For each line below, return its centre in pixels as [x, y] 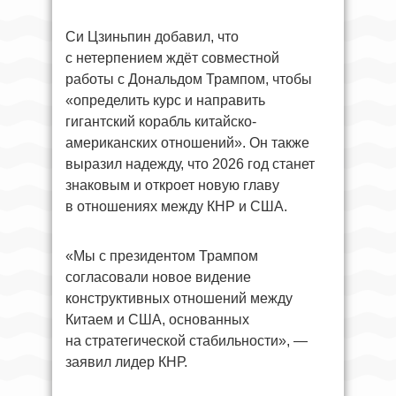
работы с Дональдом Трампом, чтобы [189, 79]
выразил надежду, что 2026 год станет [190, 164]
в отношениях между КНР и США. [176, 206]
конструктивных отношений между [179, 298]
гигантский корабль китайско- [161, 122]
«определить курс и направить [165, 100]
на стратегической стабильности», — [187, 341]
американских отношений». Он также [187, 143]
